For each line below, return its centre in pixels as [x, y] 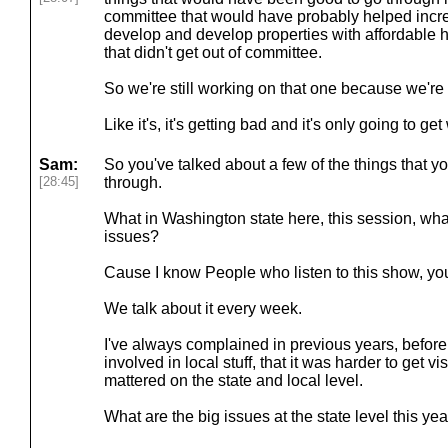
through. [133, 182]
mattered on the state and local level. [233, 380]
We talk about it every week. [203, 308]
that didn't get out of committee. [213, 52]
